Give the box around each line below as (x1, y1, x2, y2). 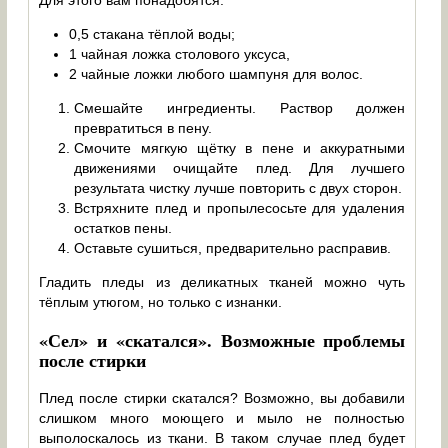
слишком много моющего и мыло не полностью (39, 410, 406, 427)
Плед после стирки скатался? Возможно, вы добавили (39, 390, 406, 407)
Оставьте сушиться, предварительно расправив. (74, 240, 392, 257)
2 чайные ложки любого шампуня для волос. (69, 66, 364, 83)
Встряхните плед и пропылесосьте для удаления (74, 200, 406, 217)
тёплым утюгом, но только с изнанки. (39, 294, 283, 311)
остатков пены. (74, 220, 173, 237)
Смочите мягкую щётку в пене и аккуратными (74, 140, 406, 157)
